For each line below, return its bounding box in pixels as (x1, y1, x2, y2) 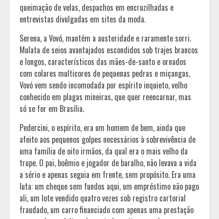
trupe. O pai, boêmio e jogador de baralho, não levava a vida (20, 157, 197, 169)
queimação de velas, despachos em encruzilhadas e (20, 1, 174, 14)
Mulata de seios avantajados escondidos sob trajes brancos (20, 44, 198, 56)
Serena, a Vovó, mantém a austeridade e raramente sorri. (20, 32, 191, 44)
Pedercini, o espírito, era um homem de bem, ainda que (20, 122, 185, 134)
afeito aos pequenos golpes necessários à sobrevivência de (20, 133, 196, 146)
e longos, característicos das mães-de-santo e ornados (20, 56, 186, 68)
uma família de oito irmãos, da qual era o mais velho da (20, 145, 188, 157)
